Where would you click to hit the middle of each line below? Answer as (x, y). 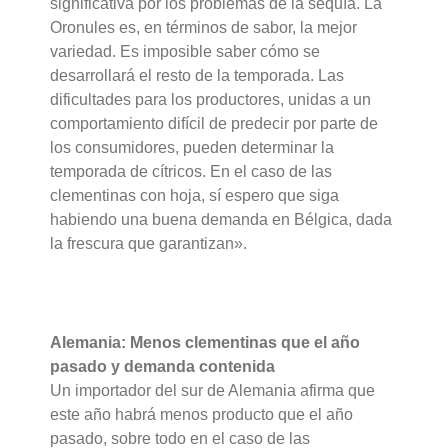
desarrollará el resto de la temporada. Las (197, 76)
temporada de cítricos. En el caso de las (191, 172)
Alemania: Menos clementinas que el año (205, 343)
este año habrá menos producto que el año (202, 415)
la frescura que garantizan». (149, 244)
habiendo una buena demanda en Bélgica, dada (221, 220)
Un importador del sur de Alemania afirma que (213, 391)
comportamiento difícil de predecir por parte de (214, 124)
